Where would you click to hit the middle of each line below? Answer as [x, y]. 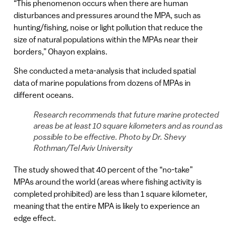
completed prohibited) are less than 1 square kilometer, [110, 194]
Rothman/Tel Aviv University [83, 148]
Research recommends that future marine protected [126, 115]
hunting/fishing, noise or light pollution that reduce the [108, 27]
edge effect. [35, 218]
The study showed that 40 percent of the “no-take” [103, 170]
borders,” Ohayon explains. [60, 51]
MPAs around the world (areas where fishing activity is [107, 182]
